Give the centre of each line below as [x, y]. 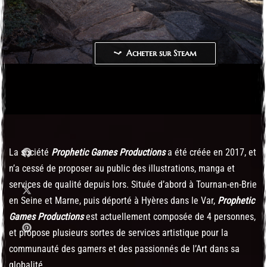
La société [30, 152]
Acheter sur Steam [162, 53]
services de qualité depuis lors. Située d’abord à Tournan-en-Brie [133, 184]
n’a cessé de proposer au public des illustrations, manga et [122, 168]
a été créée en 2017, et [211, 152]
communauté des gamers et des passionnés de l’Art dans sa [124, 249]
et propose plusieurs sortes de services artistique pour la [119, 233]
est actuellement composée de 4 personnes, [170, 217]
